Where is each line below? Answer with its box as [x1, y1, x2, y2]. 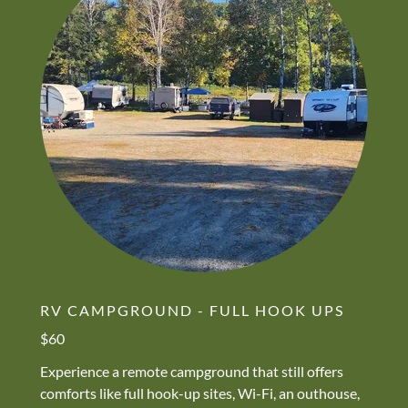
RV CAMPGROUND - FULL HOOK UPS [40, 301, 344, 319]
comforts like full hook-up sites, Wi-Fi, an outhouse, [40, 383, 360, 402]
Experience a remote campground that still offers [40, 362, 343, 380]
